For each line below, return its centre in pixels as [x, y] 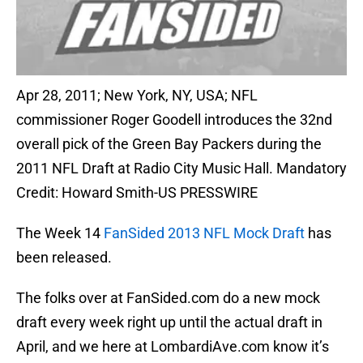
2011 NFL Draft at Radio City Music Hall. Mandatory [181, 169]
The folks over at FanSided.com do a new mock [168, 298]
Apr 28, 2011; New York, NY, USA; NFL [137, 96]
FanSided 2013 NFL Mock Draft [204, 233]
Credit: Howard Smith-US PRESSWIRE [137, 193]
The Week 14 [60, 233]
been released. [64, 258]
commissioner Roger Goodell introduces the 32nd [174, 120]
